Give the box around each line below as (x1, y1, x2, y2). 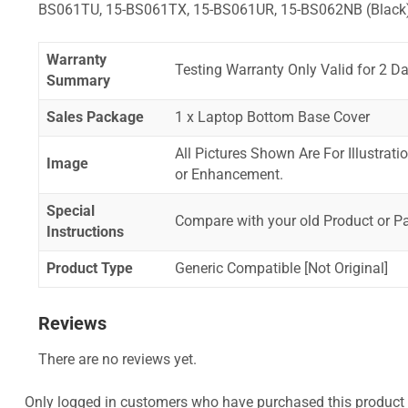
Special (46, 203, 95, 220)
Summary (46, 73, 110, 90)
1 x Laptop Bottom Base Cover (174, 109, 370, 127)
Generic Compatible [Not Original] (174, 260, 388, 278)
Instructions (46, 224, 124, 241)
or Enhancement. (174, 167, 283, 184)
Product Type (46, 260, 133, 278)
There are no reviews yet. (37, 351, 197, 368)
